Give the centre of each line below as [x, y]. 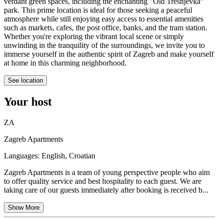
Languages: [23, 156]
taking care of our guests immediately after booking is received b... [106, 190]
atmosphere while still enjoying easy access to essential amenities [104, 19]
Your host [28, 102]
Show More [24, 208]
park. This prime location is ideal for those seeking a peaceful [98, 10]
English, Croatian [68, 156]
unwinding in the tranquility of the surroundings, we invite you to [104, 45]
